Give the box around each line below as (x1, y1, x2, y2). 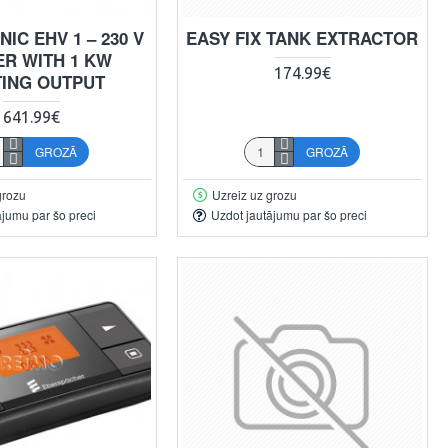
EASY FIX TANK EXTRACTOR (186, 25, 419, 50)
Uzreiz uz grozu (211, 185, 297, 203)
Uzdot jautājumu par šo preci (210, 206, 367, 224)
